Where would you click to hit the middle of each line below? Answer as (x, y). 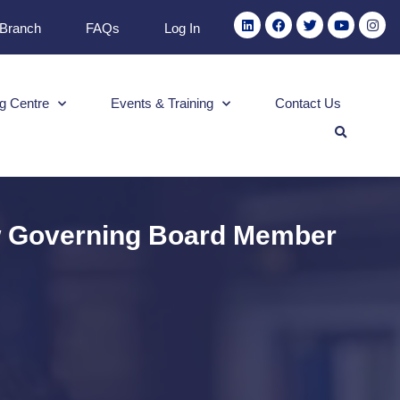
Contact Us (308, 103)
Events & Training (162, 103)
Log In (183, 28)
